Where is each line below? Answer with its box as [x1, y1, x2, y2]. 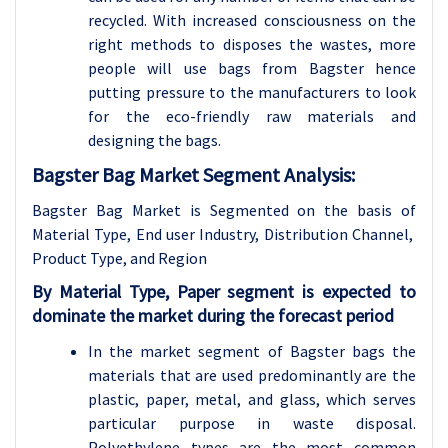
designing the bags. [88, 130, 221, 151]
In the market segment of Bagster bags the [88, 341, 416, 362]
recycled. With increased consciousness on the [88, 10, 416, 31]
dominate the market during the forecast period [32, 304, 394, 328]
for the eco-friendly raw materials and [88, 106, 416, 127]
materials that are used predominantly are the [88, 365, 416, 386]
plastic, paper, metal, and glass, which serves [88, 389, 416, 410]
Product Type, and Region [32, 248, 207, 269]
